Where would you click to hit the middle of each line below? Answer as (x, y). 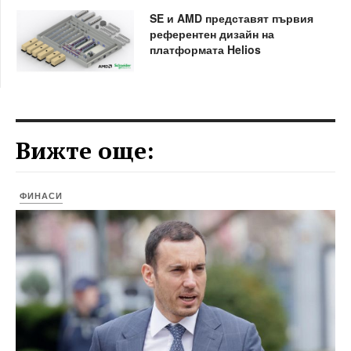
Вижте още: (85, 150)
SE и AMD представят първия (231, 18)
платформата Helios (205, 49)
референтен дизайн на (212, 33)
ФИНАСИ (41, 195)
